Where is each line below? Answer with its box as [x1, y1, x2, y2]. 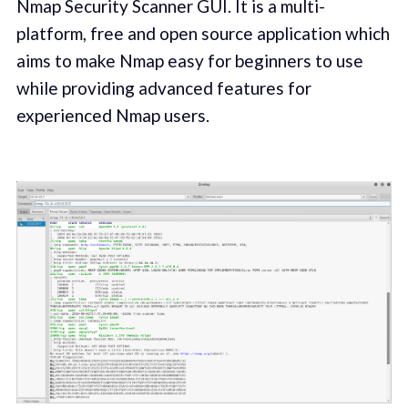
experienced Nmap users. [15, 105, 209, 127]
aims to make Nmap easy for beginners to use [15, 50, 363, 72]
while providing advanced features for [15, 77, 311, 99]
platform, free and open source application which [15, 23, 390, 45]
